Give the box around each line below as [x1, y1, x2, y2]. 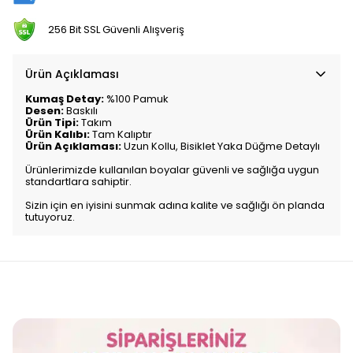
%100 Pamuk [104, 91, 169, 106]
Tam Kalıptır [90, 126, 152, 142]
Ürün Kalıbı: [25, 126, 90, 142]
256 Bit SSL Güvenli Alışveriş [47, 22, 184, 38]
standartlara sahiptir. [25, 173, 132, 189]
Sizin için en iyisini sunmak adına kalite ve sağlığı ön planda [25, 197, 325, 213]
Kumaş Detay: [25, 91, 104, 106]
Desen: [25, 102, 64, 118]
